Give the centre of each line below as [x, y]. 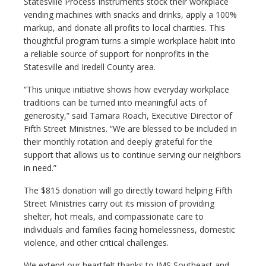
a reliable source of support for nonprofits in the [116, 54]
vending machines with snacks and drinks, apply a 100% [130, 15]
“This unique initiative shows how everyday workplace [126, 89]
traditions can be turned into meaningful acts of [115, 102]
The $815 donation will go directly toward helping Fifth [128, 190]
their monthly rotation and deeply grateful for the [118, 142]
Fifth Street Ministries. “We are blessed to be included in [130, 129]
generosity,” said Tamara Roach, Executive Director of [128, 115]
